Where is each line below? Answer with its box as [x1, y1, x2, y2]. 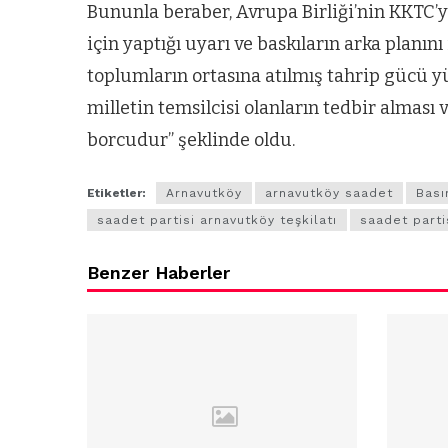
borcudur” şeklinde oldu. [87, 129, 295, 152]
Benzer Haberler [87, 262, 230, 284]
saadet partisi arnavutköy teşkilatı [97, 213, 337, 228]
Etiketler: [87, 186, 146, 201]
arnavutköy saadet [265, 186, 393, 201]
